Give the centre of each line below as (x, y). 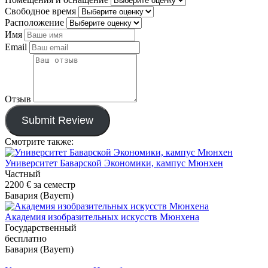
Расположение (34, 23)
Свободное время (40, 11)
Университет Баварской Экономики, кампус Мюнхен (114, 163)
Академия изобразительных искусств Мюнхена (102, 217)
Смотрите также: (39, 142)
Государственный (41, 228)
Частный (23, 174)
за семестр (53, 185)
